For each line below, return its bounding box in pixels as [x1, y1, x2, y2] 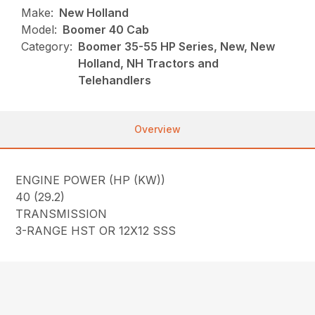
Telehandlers [78, 73, 152, 87]
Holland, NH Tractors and [78, 56, 219, 70]
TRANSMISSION [15, 207, 108, 221]
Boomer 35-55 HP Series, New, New [78, 39, 276, 53]
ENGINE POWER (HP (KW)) [15, 173, 166, 187]
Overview [134, 123, 181, 135]
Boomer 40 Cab [63, 22, 150, 37]
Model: [21, 22, 58, 37]
